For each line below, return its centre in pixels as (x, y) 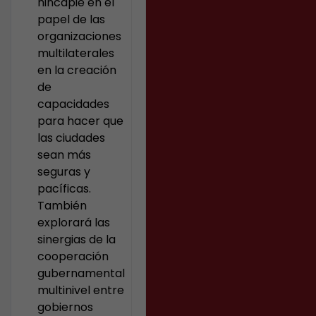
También (62, 206)
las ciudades (72, 138)
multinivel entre (81, 290)
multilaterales (76, 53)
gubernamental (81, 273)
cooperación (73, 256)
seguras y (64, 172)
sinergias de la (77, 239)
